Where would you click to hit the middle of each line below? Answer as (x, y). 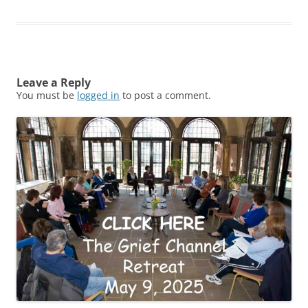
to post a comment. (165, 96)
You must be (47, 96)
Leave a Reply (54, 83)
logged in (98, 96)
